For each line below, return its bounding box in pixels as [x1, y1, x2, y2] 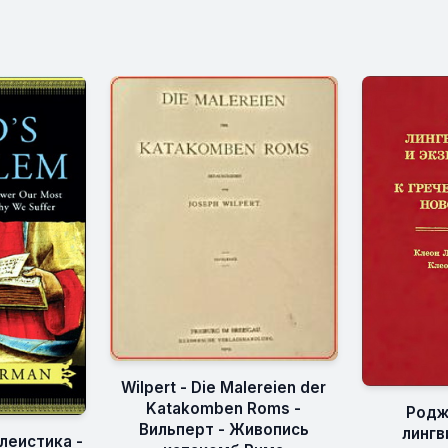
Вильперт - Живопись [138, 420, 309, 440]
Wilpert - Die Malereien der [121, 378, 327, 398]
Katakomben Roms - [146, 399, 302, 419]
